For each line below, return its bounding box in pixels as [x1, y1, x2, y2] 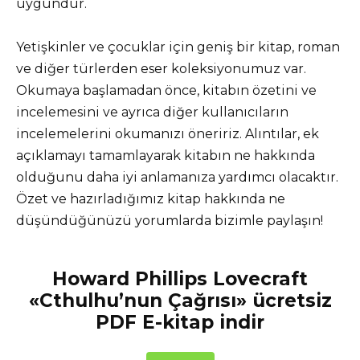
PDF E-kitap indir [96, 310, 264, 333]
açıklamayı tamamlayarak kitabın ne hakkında [16, 147, 315, 163]
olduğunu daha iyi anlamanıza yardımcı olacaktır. [16, 169, 338, 185]
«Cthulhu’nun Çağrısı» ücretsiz [28, 288, 332, 312]
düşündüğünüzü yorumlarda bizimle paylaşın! [16, 212, 323, 228]
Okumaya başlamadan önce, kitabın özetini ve [16, 82, 317, 98]
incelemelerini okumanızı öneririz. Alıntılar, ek [16, 125, 319, 141]
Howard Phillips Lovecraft [52, 267, 308, 290]
